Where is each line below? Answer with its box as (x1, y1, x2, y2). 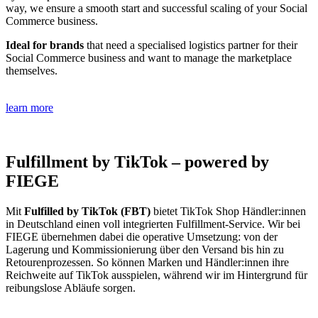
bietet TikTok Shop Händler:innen (150, 205, 306, 218)
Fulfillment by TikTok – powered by (6, 153, 269, 172)
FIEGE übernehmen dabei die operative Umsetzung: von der (6, 231, 278, 243)
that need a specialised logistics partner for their (87, 39, 297, 52)
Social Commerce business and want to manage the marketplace (6, 52, 292, 65)
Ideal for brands (6, 39, 87, 52)
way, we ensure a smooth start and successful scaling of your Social (6, 2, 307, 15)
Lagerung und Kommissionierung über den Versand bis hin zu (6, 243, 284, 256)
